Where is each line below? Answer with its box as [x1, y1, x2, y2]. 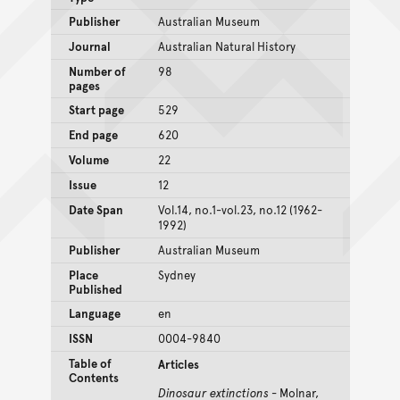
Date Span [68, 201, 123, 218]
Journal [68, 37, 111, 54]
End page [68, 126, 118, 143]
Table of [68, 354, 112, 371]
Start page [68, 101, 124, 118]
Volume [68, 151, 109, 168]
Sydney [157, 266, 196, 283]
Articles [157, 355, 199, 372]
